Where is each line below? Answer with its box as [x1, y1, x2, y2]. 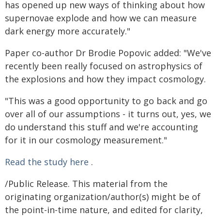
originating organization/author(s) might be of [5, 190, 201, 202]
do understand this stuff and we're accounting [5, 121, 198, 133]
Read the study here [5, 155, 91, 168]
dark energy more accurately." [5, 25, 130, 37]
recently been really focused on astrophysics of [5, 60, 202, 72]
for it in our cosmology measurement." [5, 134, 167, 146]
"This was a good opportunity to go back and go [5, 94, 207, 107]
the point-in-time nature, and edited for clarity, [5, 203, 203, 216]
